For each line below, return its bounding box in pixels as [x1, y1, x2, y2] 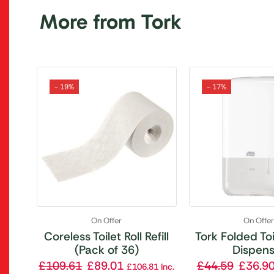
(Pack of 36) [74, 242, 139, 257]
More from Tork [40, 9, 181, 35]
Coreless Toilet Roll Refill [44, 228, 169, 244]
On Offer [91, 215, 122, 226]
